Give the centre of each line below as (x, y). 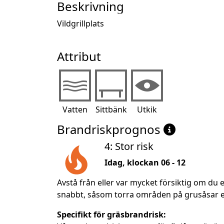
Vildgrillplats (80, 23)
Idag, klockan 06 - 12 (145, 162)
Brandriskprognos (110, 129)
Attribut (79, 56)
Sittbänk (111, 109)
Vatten (75, 109)
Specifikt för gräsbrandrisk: (111, 214)
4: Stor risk (129, 146)
